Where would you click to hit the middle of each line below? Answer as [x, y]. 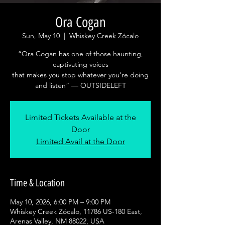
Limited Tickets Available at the [80, 117]
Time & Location [37, 183]
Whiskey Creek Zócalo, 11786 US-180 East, [76, 211]
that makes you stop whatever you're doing [80, 75]
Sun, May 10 [41, 36]
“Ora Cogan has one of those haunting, [80, 54]
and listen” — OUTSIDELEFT [80, 85]
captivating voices [80, 64]
